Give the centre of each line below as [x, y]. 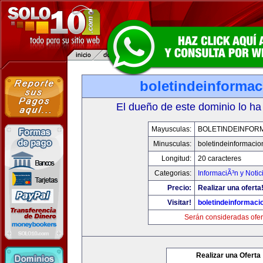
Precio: [179, 188]
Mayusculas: [171, 129]
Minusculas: [172, 144]
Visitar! [179, 203]
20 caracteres [219, 159]
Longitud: [176, 159]
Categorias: [173, 173]
